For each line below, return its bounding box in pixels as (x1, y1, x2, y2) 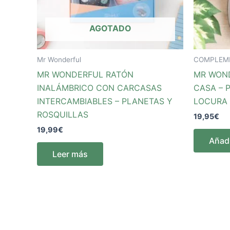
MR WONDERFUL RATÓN (37, 69, 133, 80)
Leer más (52, 149, 88, 160)
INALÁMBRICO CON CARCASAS (37, 83, 162, 93)
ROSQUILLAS (37, 109, 88, 120)
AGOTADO (89, 23, 131, 34)
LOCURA (194, 96, 227, 107)
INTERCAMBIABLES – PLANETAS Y (37, 96, 172, 107)
